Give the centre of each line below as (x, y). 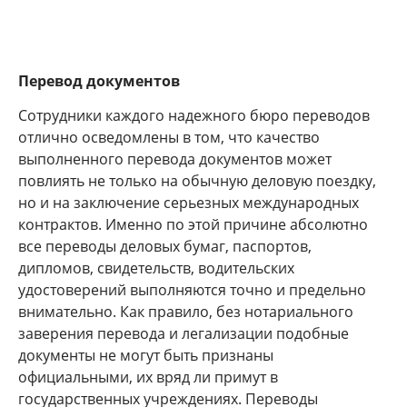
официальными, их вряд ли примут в (148, 377)
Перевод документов (99, 81)
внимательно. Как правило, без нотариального (186, 312)
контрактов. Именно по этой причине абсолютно (193, 225)
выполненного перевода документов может (175, 159)
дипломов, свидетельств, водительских (156, 268)
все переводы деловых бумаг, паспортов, (165, 247)
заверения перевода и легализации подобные (184, 334)
